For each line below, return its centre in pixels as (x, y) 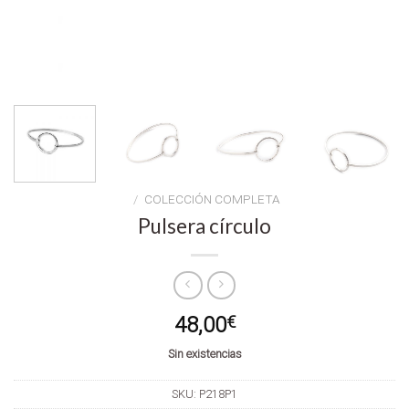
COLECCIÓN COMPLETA (212, 199)
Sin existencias (204, 354)
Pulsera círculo (204, 225)
